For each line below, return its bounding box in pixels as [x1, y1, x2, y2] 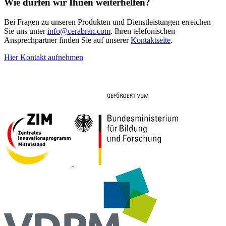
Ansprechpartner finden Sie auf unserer [4, 35, 131, 44]
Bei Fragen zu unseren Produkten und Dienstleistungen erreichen [4, 17, 211, 26]
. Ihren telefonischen [110, 26, 175, 35]
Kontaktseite [131, 35, 171, 44]
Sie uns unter [4, 26, 47, 35]
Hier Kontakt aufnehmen [4, 52, 83, 62]
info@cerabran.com [47, 26, 110, 35]
